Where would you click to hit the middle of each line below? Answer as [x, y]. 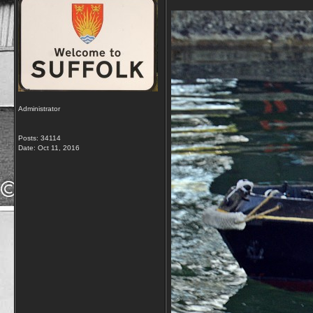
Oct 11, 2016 [59, 148]
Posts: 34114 [39, 138]
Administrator [39, 109]
